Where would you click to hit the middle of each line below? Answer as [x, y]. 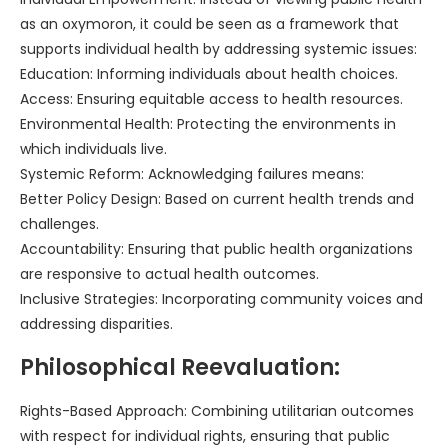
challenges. [59, 224]
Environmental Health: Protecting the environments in [208, 124]
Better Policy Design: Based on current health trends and [217, 199]
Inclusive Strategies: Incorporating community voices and [221, 299]
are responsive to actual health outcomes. [169, 274]
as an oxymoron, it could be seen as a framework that [209, 24]
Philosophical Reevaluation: [180, 368]
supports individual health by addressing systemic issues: [218, 49]
